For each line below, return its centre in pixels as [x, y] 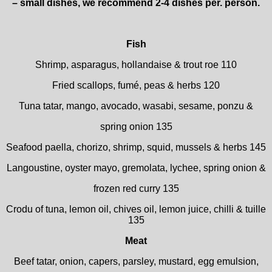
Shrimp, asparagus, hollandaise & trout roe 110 [136, 65]
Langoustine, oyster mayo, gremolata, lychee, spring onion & [136, 168]
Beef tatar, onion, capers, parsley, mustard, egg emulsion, [136, 261]
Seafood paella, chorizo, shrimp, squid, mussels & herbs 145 [136, 147]
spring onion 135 [136, 127]
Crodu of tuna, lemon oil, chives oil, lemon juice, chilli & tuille [136, 209]
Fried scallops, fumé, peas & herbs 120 [136, 85]
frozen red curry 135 [136, 189]
